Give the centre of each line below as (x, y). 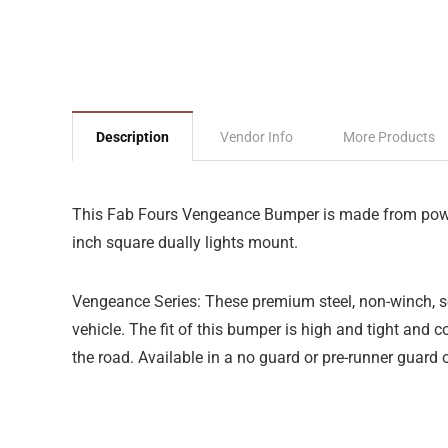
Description (132, 137)
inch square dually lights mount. (185, 242)
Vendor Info (256, 137)
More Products (389, 137)
